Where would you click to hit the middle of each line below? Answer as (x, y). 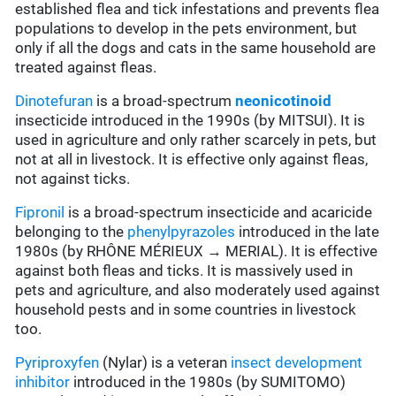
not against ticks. (73, 179)
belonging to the (72, 232)
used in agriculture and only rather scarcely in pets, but (196, 140)
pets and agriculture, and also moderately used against (198, 290)
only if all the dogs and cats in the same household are (196, 48)
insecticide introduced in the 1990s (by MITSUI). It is (190, 121)
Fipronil (40, 213)
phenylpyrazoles (182, 232)
